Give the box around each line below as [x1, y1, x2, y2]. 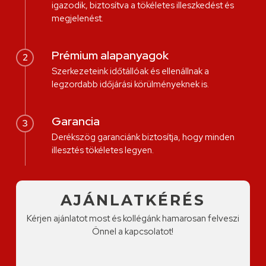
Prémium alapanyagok [51, 47, 169, 64]
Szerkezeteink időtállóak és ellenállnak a [51, 65, 209, 78]
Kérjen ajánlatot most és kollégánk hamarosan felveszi [26, 212, 239, 224]
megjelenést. [51, 12, 103, 25]
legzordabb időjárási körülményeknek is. [51, 78, 209, 91]
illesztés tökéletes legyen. [51, 144, 154, 157]
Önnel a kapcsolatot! [92, 225, 174, 237]
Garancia [51, 113, 100, 129]
